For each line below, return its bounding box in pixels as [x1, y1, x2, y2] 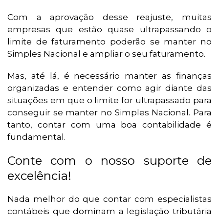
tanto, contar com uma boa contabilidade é [7, 120, 212, 130]
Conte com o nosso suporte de [7, 153, 212, 168]
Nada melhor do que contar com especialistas [7, 194, 212, 204]
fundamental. [7, 132, 66, 142]
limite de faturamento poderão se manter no [7, 37, 212, 47]
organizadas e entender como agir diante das [7, 83, 212, 93]
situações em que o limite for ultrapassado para [7, 95, 212, 106]
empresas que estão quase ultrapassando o [7, 24, 212, 35]
